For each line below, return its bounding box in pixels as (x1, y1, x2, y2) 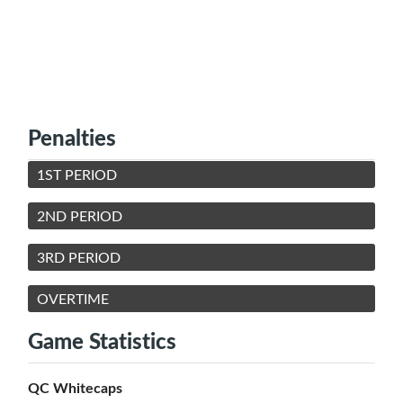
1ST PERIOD (37, 164, 117, 184)
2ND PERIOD (37, 205, 122, 226)
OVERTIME (37, 288, 109, 309)
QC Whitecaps (28, 376, 122, 398)
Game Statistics (28, 324, 176, 355)
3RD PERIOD (37, 246, 121, 267)
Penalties (28, 121, 116, 152)
